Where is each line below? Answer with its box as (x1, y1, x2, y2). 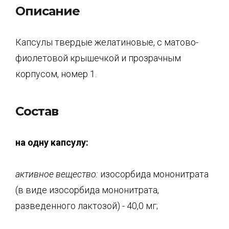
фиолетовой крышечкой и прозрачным (15, 53, 181, 63)
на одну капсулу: (15, 136, 88, 148)
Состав (15, 103, 58, 119)
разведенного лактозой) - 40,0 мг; (15, 200, 158, 211)
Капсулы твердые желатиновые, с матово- (15, 37, 198, 48)
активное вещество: (15, 169, 98, 179)
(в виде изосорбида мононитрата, (15, 185, 159, 195)
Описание (15, 4, 80, 18)
